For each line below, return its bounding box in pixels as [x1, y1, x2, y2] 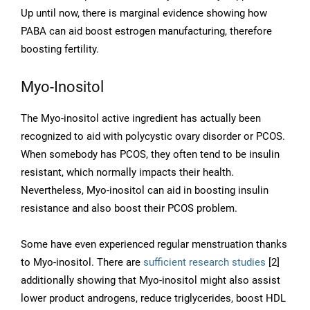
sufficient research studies [143, 256, 266, 269]
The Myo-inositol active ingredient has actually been [21, 112, 261, 125]
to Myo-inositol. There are [21, 256, 143, 269]
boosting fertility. [21, 43, 99, 56]
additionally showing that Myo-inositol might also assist [21, 274, 280, 287]
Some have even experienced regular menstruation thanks [21, 238, 287, 251]
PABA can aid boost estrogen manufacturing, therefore [21, 25, 272, 38]
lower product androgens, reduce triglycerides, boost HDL [21, 292, 286, 305]
